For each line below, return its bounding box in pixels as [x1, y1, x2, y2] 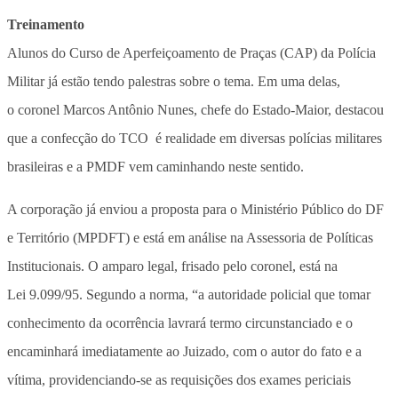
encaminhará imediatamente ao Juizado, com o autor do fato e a [7, 343, 362, 359]
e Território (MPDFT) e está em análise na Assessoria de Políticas [7, 229, 373, 245]
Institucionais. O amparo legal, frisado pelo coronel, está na [7, 258, 338, 274]
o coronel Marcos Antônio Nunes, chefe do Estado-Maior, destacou [7, 101, 384, 117]
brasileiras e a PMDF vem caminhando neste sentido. [7, 158, 304, 174]
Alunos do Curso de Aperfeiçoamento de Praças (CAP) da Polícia [7, 44, 376, 60]
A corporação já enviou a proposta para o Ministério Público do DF [7, 201, 384, 217]
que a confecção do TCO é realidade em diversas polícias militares [7, 130, 382, 146]
